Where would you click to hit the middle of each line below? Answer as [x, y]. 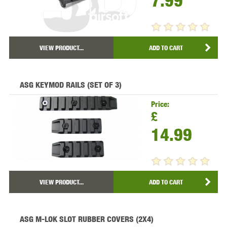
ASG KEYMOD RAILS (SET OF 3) [70, 85]
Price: [160, 104]
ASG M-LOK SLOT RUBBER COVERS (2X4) [86, 219]
